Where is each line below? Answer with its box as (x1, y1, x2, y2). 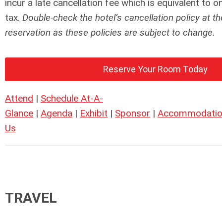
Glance (5, 108, 33, 119)
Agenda (41, 108, 72, 119)
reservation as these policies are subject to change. (5, 27, 215, 39)
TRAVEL (5, 190, 57, 207)
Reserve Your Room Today (103, 64, 208, 75)
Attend (5, 93, 33, 105)
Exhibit (80, 108, 108, 119)
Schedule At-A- (41, 93, 103, 105)
